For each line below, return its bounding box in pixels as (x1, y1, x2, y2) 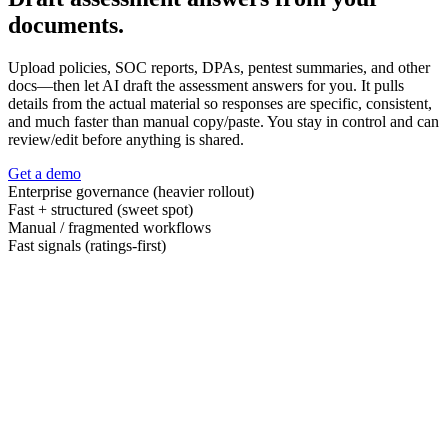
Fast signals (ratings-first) (8, 237, 166, 255)
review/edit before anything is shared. (8, 131, 244, 149)
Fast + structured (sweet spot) (8, 201, 193, 219)
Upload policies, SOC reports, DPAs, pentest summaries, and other (8, 59, 430, 77)
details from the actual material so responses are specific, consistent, (8, 95, 432, 113)
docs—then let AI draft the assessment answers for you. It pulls (8, 77, 404, 95)
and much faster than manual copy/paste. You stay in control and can (8, 113, 439, 131)
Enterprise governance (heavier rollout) (8, 183, 254, 201)
